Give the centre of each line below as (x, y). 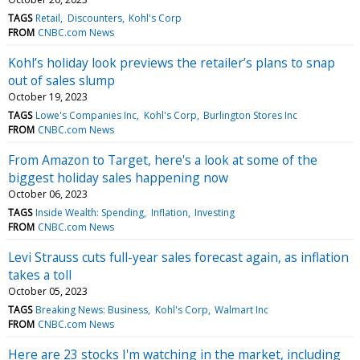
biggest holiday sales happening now (118, 177)
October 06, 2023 (48, 194)
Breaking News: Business (92, 309)
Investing (214, 212)
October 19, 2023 (48, 96)
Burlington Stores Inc (250, 115)
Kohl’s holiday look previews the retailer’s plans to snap (172, 62)
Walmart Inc (241, 309)
